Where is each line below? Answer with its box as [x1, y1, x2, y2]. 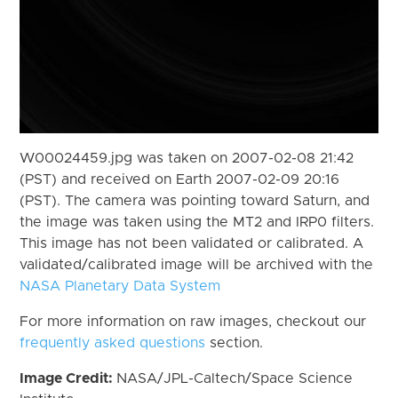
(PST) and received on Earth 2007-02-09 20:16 [20, 171, 340, 187]
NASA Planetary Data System [20, 278, 221, 293]
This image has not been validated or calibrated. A [20, 235, 364, 251]
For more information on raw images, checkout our [20, 314, 367, 329]
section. [205, 335, 264, 350]
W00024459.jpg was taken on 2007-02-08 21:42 [20, 150, 354, 165]
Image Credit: [20, 370, 117, 386]
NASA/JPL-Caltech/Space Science [116, 370, 354, 386]
